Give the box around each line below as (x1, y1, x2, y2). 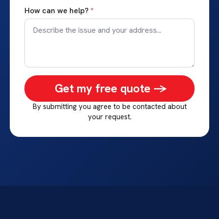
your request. (88, 111, 131, 122)
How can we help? (24, 5, 88, 16)
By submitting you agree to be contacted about (32, 101, 187, 111)
